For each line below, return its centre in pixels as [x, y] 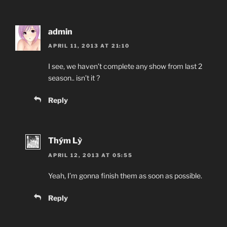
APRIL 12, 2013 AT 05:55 [90, 155]
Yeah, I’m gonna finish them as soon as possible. [125, 175]
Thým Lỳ [65, 141]
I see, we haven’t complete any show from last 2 [125, 66]
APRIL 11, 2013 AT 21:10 [89, 46]
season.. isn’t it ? [74, 78]
